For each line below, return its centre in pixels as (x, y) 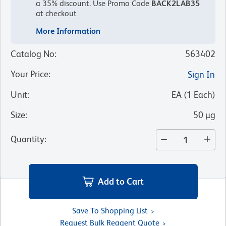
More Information (68, 31)
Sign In (201, 75)
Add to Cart (121, 181)
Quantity (27, 139)
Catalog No (33, 54)
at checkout (56, 14)
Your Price (30, 74)
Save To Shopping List (110, 210)
